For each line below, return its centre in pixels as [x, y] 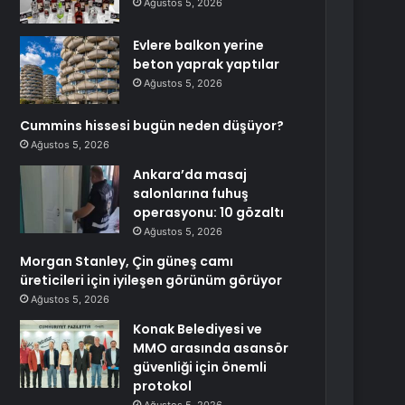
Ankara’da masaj [190, 174]
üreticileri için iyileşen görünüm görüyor [151, 280]
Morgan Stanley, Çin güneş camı [127, 261]
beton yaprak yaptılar [207, 64]
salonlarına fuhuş [191, 193]
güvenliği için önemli [200, 367]
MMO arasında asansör [211, 348]
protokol [163, 386]
